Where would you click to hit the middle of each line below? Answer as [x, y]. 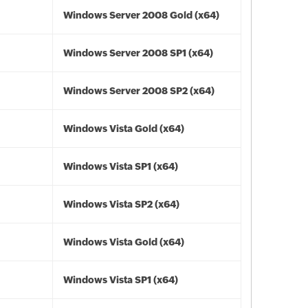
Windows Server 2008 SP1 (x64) [138, 53]
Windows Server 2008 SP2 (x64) [139, 91]
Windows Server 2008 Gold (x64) [141, 15]
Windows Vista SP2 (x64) [121, 204]
